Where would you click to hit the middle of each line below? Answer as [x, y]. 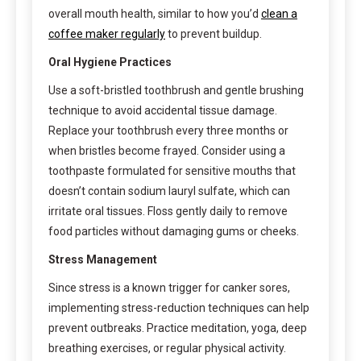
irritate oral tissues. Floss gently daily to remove [168, 211]
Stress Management [103, 259]
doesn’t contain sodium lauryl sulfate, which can [169, 191]
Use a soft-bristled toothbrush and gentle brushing [176, 90]
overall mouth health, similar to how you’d [155, 13]
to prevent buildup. [214, 33]
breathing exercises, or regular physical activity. [167, 348]
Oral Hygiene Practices [110, 62]
